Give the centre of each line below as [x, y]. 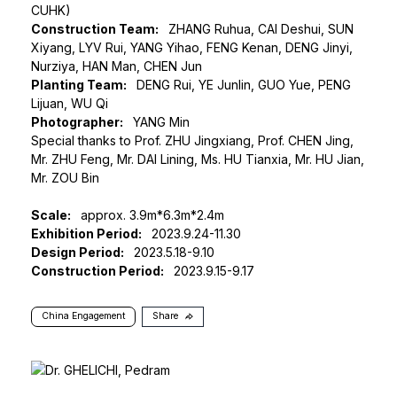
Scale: [51, 215]
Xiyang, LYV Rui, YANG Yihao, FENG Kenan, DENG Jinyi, [192, 48]
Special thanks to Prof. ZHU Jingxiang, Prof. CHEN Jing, [192, 141]
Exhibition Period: [86, 234]
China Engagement [83, 316]
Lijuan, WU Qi [70, 104]
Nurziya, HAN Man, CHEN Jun [117, 66]
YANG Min [160, 122]
